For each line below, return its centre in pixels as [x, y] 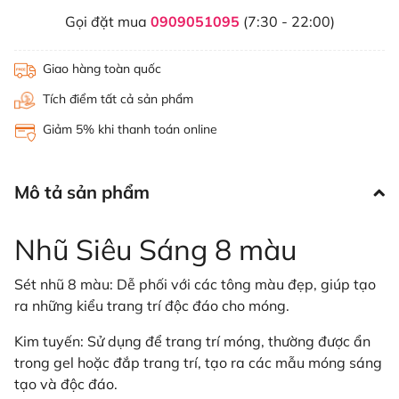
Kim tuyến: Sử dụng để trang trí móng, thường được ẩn [192, 342]
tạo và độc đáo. [66, 384]
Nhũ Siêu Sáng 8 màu [155, 250]
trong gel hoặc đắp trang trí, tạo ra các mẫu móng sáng [198, 363]
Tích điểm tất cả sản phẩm [118, 99]
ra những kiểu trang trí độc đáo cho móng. [152, 306]
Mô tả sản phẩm [82, 192]
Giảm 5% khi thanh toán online [130, 130]
